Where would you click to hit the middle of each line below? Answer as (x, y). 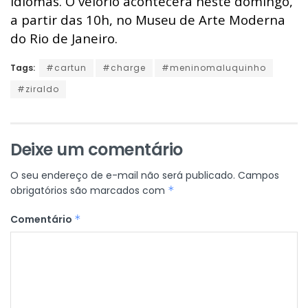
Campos (258, 175)
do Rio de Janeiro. (64, 38)
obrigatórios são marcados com (89, 190)
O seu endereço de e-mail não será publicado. (123, 175)
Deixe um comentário (97, 149)
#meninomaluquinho (214, 67)
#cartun (66, 67)
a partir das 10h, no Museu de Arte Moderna (148, 19)
